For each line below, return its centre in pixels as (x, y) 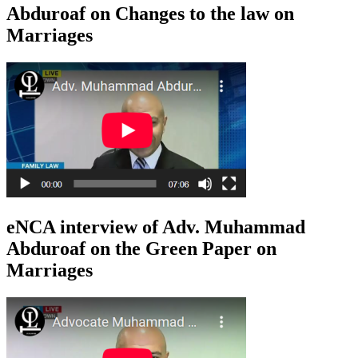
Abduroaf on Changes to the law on (150, 14)
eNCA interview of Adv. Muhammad (156, 227)
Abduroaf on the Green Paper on (141, 248)
